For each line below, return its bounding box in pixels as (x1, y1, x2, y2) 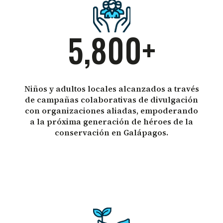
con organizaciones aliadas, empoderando (25, 105, 198, 116)
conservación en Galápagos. (55, 126, 168, 138)
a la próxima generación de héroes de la (30, 115, 193, 127)
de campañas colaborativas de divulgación (25, 94, 198, 105)
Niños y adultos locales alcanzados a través (24, 83, 199, 94)
